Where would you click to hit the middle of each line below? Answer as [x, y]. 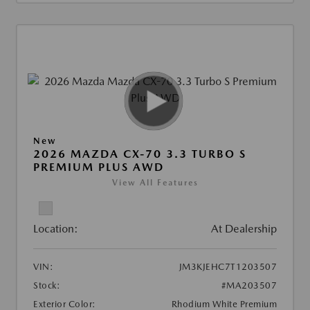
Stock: [47, 286]
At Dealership [244, 229]
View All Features [155, 183]
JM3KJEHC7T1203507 [228, 267]
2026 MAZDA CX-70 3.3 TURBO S [140, 154]
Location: [56, 229]
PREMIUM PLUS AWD [99, 167]
